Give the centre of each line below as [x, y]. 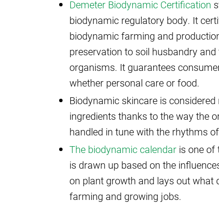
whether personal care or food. [134, 82]
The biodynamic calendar [123, 149]
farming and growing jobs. [125, 196]
